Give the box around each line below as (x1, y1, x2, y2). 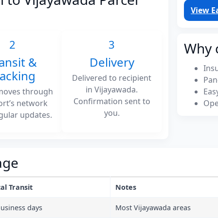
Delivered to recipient (72, 72, 152, 83)
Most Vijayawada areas (115, 202, 191, 212)
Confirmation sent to (73, 95, 150, 107)
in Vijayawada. (86, 84, 138, 95)
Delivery (89, 54, 134, 70)
